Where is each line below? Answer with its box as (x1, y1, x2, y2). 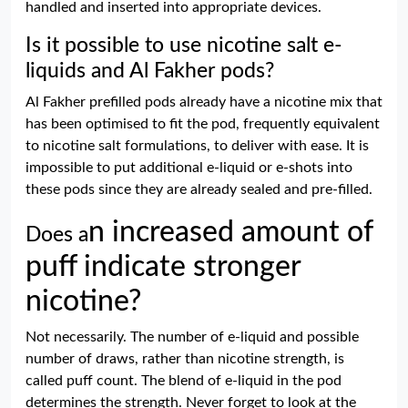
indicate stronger (76, 252, 301, 281)
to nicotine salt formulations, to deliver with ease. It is (25, 138, 369, 153)
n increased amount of (88, 218, 372, 247)
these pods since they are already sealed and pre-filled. (25, 182, 372, 197)
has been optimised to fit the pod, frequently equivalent (25, 117, 380, 131)
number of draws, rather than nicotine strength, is (25, 352, 344, 366)
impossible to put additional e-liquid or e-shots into (25, 160, 352, 175)
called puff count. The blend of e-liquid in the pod (25, 373, 342, 388)
